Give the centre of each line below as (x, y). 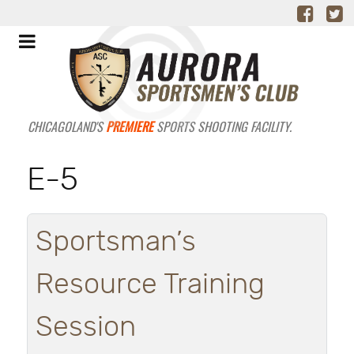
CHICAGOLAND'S (66, 126)
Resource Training (150, 284)
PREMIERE (129, 126)
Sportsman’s (116, 241)
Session (86, 327)
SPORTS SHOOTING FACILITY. (222, 126)
